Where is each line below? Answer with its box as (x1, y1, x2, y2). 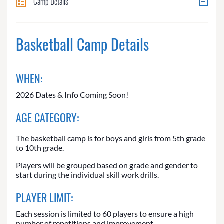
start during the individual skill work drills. (16, 170, 159, 180)
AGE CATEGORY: (16, 109, 79, 126)
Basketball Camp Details (16, 33, 149, 56)
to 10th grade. (16, 143, 64, 153)
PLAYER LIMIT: (16, 189, 73, 206)
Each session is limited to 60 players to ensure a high (16, 209, 194, 219)
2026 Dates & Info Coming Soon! (16, 90, 128, 100)
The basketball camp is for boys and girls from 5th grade (16, 133, 205, 143)
